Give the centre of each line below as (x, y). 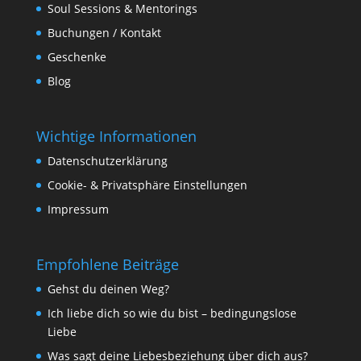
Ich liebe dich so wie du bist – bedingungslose (172, 313)
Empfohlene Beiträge (107, 265)
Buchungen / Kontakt (104, 33)
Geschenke (77, 57)
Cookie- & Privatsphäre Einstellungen (147, 185)
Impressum (78, 210)
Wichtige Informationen (116, 137)
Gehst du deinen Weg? (108, 289)
